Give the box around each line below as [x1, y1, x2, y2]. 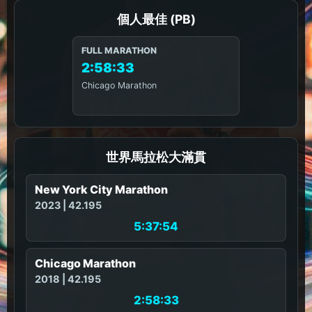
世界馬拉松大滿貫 [106, 150, 206, 164]
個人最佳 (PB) [116, 12, 196, 26]
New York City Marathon [35, 182, 168, 196]
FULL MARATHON [81, 45, 157, 56]
